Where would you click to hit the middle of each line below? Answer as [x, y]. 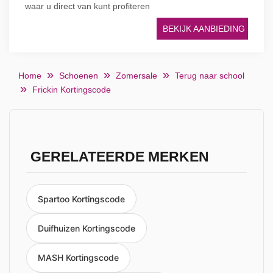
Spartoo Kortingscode [81, 199]
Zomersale [136, 76]
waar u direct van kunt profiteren [87, 6]
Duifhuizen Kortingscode [87, 229]
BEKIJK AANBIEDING [204, 29]
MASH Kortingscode [78, 258]
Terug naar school [210, 76]
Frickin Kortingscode [72, 90]
